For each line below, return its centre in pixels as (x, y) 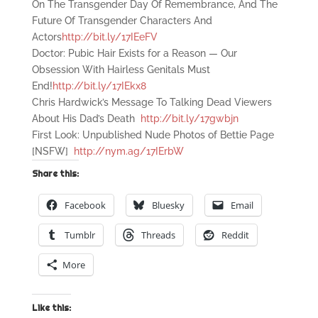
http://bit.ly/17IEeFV (109, 37)
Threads (158, 235)
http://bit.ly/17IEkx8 (99, 86)
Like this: (51, 308)
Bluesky (168, 205)
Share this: (55, 174)
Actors (46, 37)
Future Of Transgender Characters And (122, 21)
